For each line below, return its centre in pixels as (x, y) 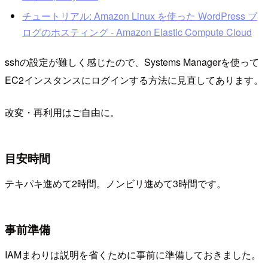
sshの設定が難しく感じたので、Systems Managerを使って (132, 62)
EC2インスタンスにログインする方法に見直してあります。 (134, 80)
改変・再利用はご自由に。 (62, 112)
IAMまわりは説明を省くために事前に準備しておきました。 (133, 254)
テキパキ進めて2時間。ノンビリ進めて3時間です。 (115, 183)
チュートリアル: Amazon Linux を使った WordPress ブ (139, 16)
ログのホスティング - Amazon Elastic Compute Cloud (137, 32)
